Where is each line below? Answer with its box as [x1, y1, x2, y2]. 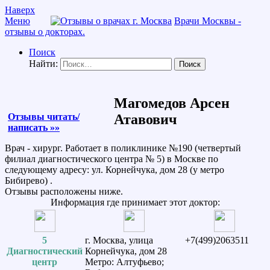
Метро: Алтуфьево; [85, 256, 164, 267]
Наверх [5, 5, 35, 15]
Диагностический [7, 245, 83, 256]
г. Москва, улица [85, 234, 153, 245]
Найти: [29, 58, 58, 69]
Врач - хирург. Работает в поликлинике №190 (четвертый [5, 142, 241, 153]
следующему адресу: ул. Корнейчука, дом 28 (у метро [5, 164, 224, 175]
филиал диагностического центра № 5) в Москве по [5, 153, 218, 164]
